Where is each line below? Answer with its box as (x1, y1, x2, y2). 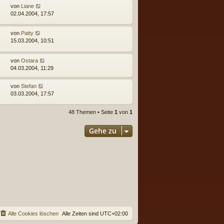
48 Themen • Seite (68, 108, 114, 115)
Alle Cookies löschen (8, 210, 58, 217)
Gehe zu (89, 125, 116, 135)
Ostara (21, 57, 38, 63)
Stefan (21, 82, 36, 89)
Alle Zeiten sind (62, 210, 100, 217)
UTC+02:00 (100, 210, 128, 217)
